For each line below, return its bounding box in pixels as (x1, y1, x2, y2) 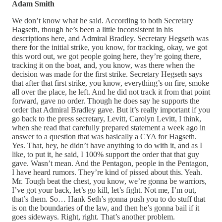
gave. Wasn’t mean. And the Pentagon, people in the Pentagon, (12, 159, 209, 167)
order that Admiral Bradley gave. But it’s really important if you (12, 105, 210, 114)
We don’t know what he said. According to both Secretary (12, 16, 193, 25)
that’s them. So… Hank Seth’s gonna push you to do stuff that (12, 194, 205, 203)
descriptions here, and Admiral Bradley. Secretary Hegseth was (12, 34, 209, 43)
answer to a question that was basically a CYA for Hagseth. (12, 132, 197, 141)
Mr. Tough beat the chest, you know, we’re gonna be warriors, (12, 176, 207, 185)
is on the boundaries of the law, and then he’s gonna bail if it (12, 203, 199, 212)
